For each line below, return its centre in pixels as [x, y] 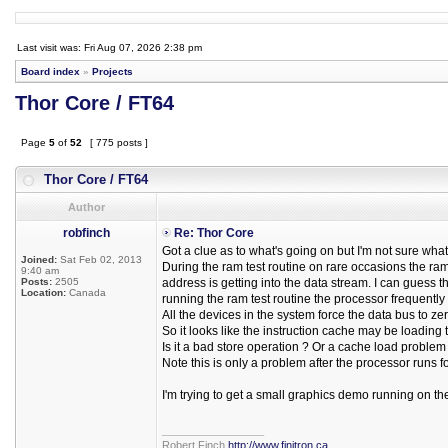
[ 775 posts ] [119, 142]
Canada [86, 292]
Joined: [39, 259]
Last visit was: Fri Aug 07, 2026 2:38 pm [109, 47]
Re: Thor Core [214, 233]
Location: [43, 292]
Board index [50, 71]
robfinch [86, 233]
